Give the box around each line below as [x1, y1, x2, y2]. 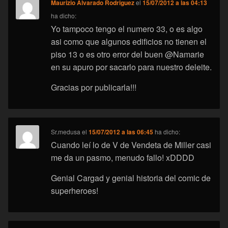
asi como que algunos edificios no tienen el [51, 36, 207, 48]
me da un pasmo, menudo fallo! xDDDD [51, 152, 195, 164]
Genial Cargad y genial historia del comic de [51, 172, 211, 184]
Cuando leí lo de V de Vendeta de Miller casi [51, 139, 212, 151]
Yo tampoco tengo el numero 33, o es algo [51, 23, 203, 35]
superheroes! [51, 185, 99, 197]
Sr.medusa [51, 127, 81, 136]
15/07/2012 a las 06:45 [89, 127, 154, 137]
